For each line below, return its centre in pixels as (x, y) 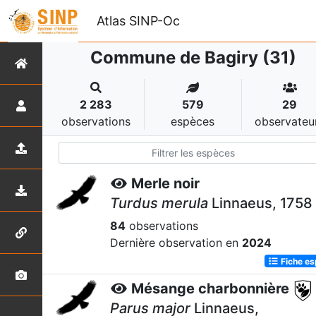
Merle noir (165, 183)
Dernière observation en (176, 243)
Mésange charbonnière (210, 288)
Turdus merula (159, 203)
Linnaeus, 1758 (260, 203)
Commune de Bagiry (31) (193, 57)
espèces (193, 121)
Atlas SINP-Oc (138, 20)
